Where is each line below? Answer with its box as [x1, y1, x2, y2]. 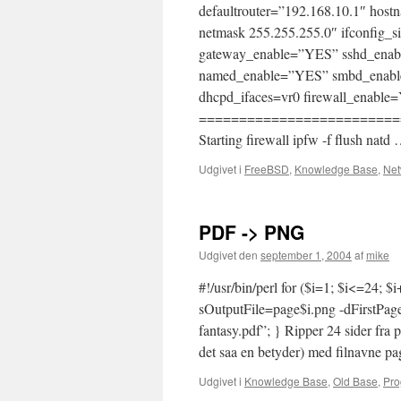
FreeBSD [244, 161, 289, 176]
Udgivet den [199, 247, 258, 262]
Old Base [333, 373, 378, 388]
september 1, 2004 [260, 247, 352, 262]
